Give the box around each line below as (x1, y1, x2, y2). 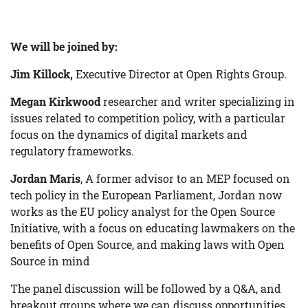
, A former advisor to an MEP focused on (80, 171, 290, 186)
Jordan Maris (10, 171, 80, 186)
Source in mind (10, 254, 90, 269)
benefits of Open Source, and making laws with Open (10, 237, 285, 252)
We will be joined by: (10, 39, 118, 54)
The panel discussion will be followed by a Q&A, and (10, 281, 281, 296)
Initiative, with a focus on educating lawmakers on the (10, 221, 295, 236)
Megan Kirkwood (10, 94, 100, 109)
